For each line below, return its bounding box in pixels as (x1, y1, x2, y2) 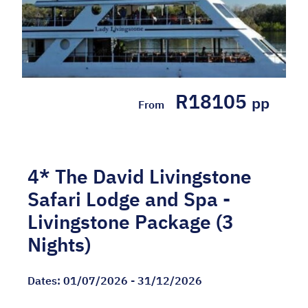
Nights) (27, 232, 91, 258)
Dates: (27, 274, 63, 288)
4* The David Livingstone (27, 164, 252, 190)
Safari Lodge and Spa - (27, 186, 230, 212)
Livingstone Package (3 (27, 209, 234, 235)
